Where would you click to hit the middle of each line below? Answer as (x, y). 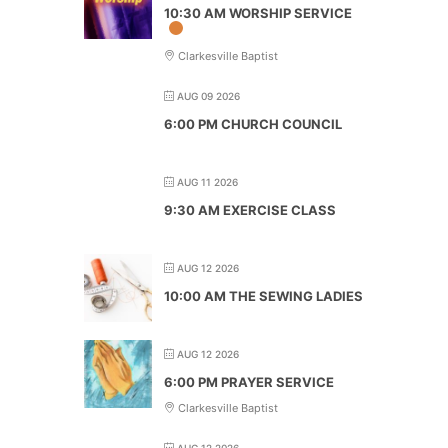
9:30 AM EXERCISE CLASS (250, 209)
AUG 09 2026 (208, 95)
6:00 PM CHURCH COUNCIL (253, 123)
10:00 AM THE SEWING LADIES (263, 295)
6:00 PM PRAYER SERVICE (249, 381)
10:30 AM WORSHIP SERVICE (258, 12)
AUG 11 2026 (207, 181)
